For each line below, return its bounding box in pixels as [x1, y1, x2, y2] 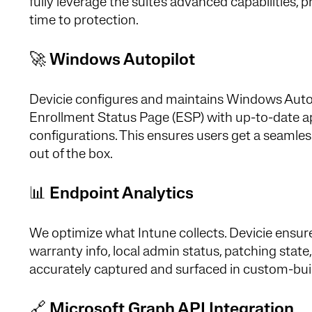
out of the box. [29, 147, 113, 162]
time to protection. [29, 13, 139, 28]
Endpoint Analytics [49, 185, 194, 203]
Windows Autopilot [49, 52, 195, 69]
